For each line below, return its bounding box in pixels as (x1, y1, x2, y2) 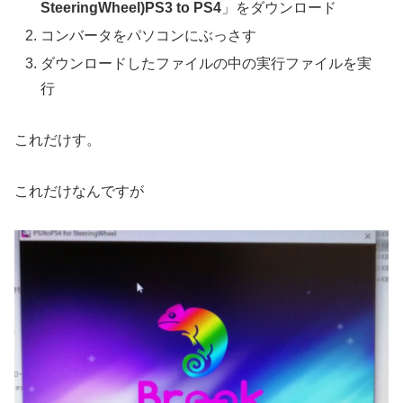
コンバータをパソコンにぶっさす (40, 28, 257, 44)
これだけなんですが (14, 183, 144, 199)
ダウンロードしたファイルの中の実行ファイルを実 (40, 56, 372, 72)
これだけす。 (14, 132, 101, 148)
